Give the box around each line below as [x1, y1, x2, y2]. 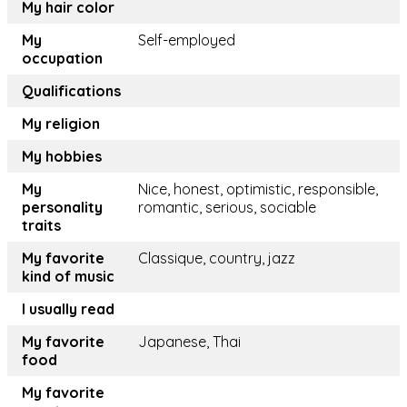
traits [22, 216, 61, 235]
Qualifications [22, 82, 121, 101]
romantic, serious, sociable [138, 198, 316, 217]
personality [22, 198, 103, 217]
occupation [22, 49, 103, 68]
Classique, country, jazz [138, 249, 295, 268]
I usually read [22, 300, 114, 319]
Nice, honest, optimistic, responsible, [138, 180, 378, 199]
